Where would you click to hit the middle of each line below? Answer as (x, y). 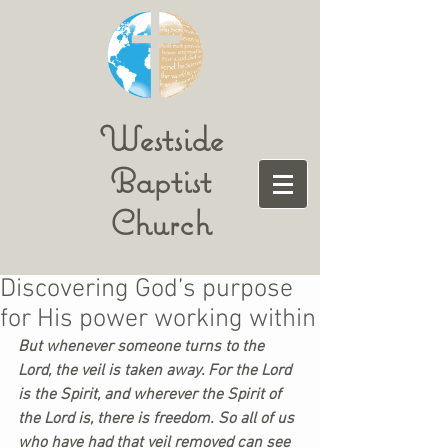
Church (160, 222)
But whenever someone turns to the (143, 347)
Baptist (160, 180)
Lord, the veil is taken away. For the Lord (156, 371)
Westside (160, 138)
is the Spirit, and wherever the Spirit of (151, 395)
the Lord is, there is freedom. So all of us (158, 419)
